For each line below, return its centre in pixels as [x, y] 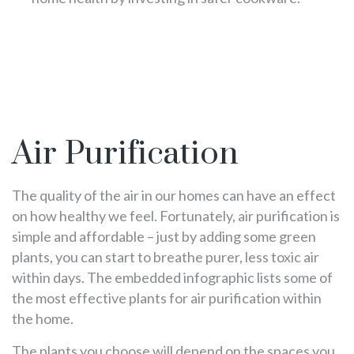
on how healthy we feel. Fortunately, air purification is [176, 215]
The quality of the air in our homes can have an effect [174, 195]
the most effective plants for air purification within [167, 298]
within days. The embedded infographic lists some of [172, 277]
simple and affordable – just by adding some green [164, 236]
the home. [44, 318]
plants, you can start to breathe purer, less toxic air [166, 256]
